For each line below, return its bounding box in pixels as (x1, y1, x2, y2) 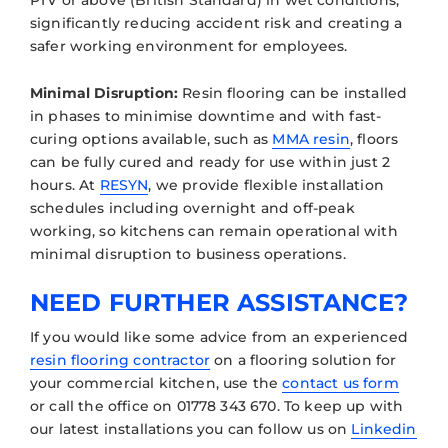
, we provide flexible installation (148, 175, 384, 194)
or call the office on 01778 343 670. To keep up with (30, 396, 404, 415)
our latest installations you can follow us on (30, 419, 352, 438)
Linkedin (351, 419, 417, 438)
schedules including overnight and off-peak (30, 198, 355, 217)
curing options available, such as (30, 129, 273, 148)
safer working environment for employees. (30, 36, 348, 55)
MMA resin (272, 129, 350, 148)
